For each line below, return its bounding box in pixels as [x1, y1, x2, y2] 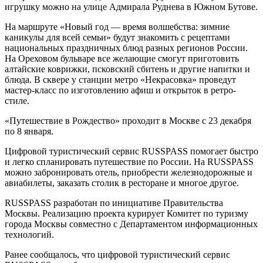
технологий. [5, 229, 54, 240]
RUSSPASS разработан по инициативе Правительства [5, 197, 223, 208]
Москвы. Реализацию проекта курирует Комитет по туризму [5, 208, 248, 218]
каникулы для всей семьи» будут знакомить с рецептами [5, 32, 230, 42]
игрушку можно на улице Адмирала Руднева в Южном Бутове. [5, 1, 258, 12]
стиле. [5, 95, 29, 106]
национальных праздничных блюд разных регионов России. [5, 42, 248, 53]
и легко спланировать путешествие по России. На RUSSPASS [5, 156, 254, 167]
